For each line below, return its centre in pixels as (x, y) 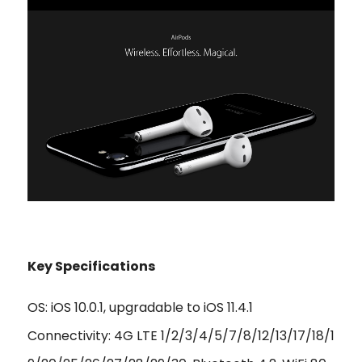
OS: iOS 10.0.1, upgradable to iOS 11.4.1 (140, 307)
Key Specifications (91, 266)
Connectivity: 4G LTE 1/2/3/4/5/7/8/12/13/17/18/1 (181, 335)
